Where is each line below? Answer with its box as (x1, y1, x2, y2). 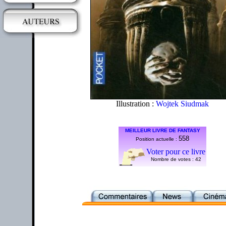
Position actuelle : (136, 136, 179, 142)
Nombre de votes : (150, 156, 195, 162)
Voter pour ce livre (146, 147, 205, 156)
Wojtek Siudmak (156, 99, 209, 108)
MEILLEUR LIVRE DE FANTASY (125, 127, 200, 133)
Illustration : (116, 99, 156, 108)
